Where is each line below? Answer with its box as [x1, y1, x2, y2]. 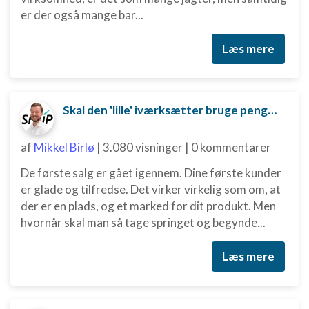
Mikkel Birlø [34, 140, 94, 154]
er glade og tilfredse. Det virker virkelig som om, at [21, 182, 281, 197]
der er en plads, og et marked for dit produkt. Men [21, 199, 276, 213]
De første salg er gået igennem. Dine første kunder [21, 166, 281, 180]
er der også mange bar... [21, 8, 143, 22]
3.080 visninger [103, 140, 183, 154]
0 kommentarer [191, 140, 271, 154]
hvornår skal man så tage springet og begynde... [21, 215, 266, 230]
